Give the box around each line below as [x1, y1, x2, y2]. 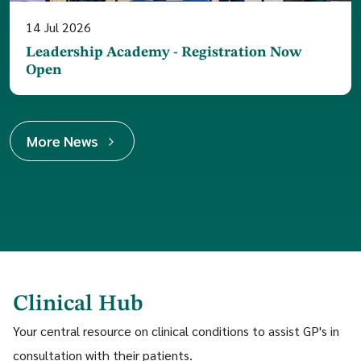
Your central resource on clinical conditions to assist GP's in [13, 322, 339, 339]
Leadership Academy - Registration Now [26, 44, 301, 60]
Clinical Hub [13, 293, 143, 316]
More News [27, 131, 98, 150]
